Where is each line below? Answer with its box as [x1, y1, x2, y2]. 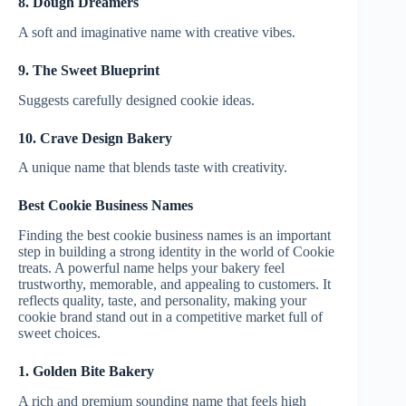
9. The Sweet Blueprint [18, 62, 159, 78]
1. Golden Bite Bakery [18, 363, 154, 380]
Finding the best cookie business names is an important [18, 227, 331, 244]
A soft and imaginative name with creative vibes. [18, 24, 295, 40]
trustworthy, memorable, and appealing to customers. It [18, 276, 331, 293]
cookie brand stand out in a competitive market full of [18, 309, 323, 325]
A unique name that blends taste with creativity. [18, 159, 287, 176]
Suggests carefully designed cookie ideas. [18, 92, 255, 108]
